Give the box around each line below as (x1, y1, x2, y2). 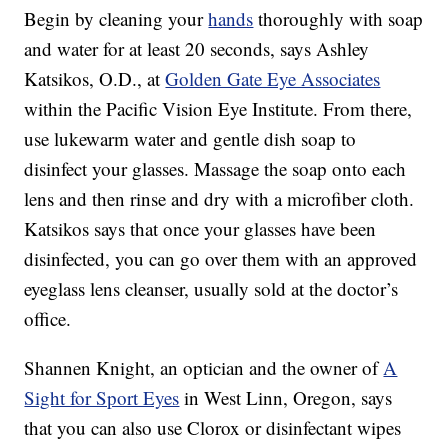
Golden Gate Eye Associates (165, 66, 381, 92)
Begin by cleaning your (24, 6, 209, 32)
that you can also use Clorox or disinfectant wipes (24, 415, 402, 441)
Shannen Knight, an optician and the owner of (24, 355, 384, 381)
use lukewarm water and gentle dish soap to (24, 126, 357, 152)
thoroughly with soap (253, 6, 424, 32)
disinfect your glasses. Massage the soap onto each (24, 156, 407, 182)
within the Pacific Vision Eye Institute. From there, (24, 96, 413, 122)
